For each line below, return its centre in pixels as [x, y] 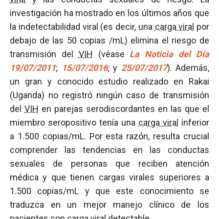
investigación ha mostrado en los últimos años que [109, 13]
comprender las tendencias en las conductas [109, 150]
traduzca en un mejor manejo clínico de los [109, 205]
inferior [194, 122]
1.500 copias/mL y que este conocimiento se [109, 191]
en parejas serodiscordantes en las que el [124, 109]
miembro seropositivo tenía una [74, 122]
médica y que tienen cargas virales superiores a [109, 177]
